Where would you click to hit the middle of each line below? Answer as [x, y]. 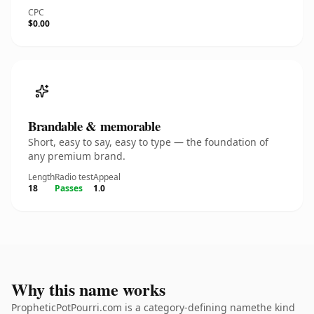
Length [41, 177]
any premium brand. [77, 156]
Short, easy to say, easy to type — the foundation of [148, 142]
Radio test [74, 177]
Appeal [107, 177]
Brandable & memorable [94, 126]
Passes [69, 188]
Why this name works [88, 289]
